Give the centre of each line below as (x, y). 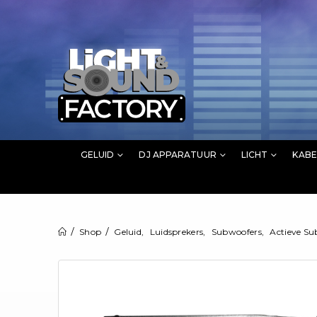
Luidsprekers (177, 231)
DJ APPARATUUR (178, 154)
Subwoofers (236, 231)
